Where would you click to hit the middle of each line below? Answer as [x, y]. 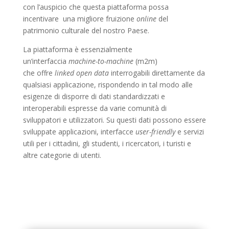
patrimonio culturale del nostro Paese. [86, 30]
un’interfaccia [45, 61]
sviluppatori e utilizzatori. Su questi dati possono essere [114, 120]
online [146, 19]
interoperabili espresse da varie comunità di [95, 108]
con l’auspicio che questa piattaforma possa [96, 7]
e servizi [189, 132]
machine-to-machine [101, 61]
